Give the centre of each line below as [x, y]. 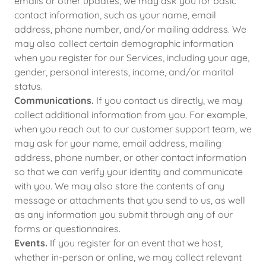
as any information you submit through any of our [123, 214]
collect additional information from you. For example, [131, 115]
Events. [31, 243]
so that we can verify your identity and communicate [129, 172]
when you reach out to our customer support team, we [133, 129]
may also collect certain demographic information [124, 43]
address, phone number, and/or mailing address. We [130, 29]
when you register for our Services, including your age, [132, 58]
